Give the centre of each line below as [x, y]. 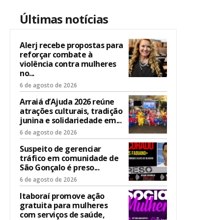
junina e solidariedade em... [70, 121]
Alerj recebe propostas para [71, 45]
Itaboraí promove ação [62, 196]
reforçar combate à [56, 55]
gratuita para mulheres [64, 206]
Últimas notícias [64, 19]
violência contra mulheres [68, 64]
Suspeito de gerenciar [60, 149]
